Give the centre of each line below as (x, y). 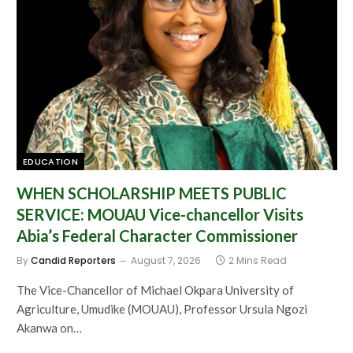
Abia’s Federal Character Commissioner (157, 235)
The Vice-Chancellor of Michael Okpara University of (155, 290)
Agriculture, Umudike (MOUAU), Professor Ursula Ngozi (162, 308)
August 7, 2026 (166, 260)
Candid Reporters (73, 260)
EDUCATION (50, 161)
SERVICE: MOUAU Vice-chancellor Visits (160, 214)
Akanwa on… (49, 327)
